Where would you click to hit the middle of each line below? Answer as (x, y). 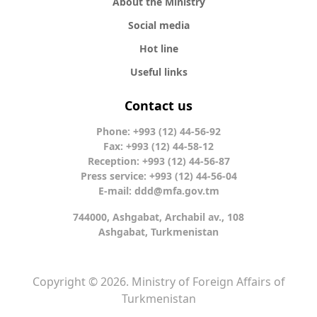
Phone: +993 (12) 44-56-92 (158, 131)
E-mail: (116, 191)
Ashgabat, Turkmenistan (158, 232)
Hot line (158, 48)
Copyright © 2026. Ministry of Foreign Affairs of (158, 282)
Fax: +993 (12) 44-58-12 (158, 146)
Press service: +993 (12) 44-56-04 (158, 176)
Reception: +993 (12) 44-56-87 (158, 161)
